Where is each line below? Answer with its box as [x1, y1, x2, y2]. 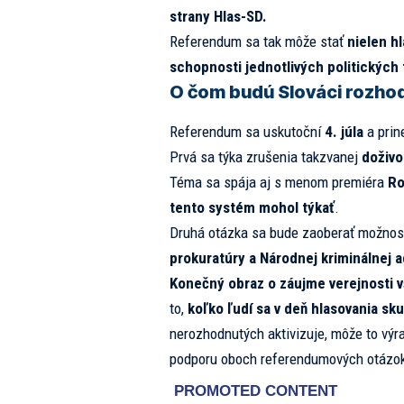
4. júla [324, 122, 363, 141]
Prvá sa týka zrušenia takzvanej [169, 147, 362, 166]
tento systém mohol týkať [169, 197, 335, 216]
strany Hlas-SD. [169, 7, 267, 26]
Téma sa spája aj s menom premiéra [169, 172, 388, 191]
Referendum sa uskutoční [169, 122, 325, 141]
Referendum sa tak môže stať [169, 32, 347, 51]
